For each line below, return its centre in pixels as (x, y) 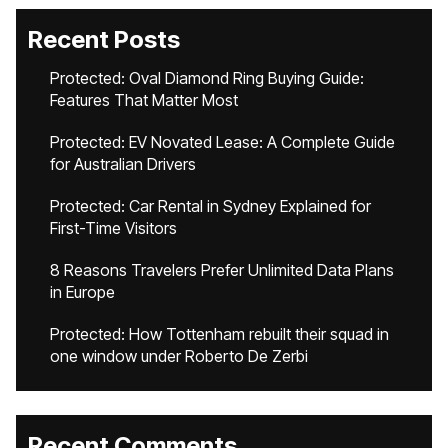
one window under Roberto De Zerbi (179, 356)
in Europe (82, 292)
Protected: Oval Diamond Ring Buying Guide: (207, 78)
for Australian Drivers (123, 164)
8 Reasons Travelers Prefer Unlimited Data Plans (222, 270)
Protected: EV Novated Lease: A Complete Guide (222, 142)
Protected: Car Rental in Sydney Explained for (210, 206)
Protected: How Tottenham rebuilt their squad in (219, 334)
